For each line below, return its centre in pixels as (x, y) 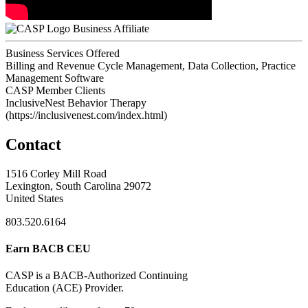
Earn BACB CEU (48, 248)
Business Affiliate (111, 28)
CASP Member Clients (55, 90)
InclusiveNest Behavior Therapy (76, 102)
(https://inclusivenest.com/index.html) (86, 115)
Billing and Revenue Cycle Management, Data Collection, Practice (151, 65)
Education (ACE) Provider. (65, 288)
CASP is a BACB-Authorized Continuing (97, 276)
